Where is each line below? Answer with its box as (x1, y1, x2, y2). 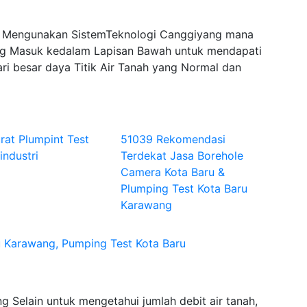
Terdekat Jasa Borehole (120, 149, 243, 162)
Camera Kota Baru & (120, 165, 225, 179)
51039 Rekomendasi (120, 132, 225, 146)
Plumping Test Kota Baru (120, 182, 247, 195)
